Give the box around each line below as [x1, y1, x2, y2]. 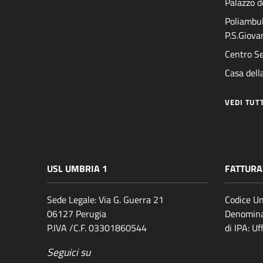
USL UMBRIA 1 [47, 161, 107, 176]
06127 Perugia [47, 206, 106, 221]
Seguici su [47, 244, 90, 260]
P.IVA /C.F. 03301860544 [47, 220, 147, 235]
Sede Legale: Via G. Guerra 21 [47, 192, 164, 207]
